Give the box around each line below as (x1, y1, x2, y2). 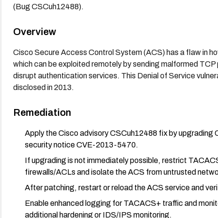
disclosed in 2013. (13, 83, 74, 91)
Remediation (13, 107, 71, 118)
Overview (13, 26, 56, 37)
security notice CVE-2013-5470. (24, 140, 138, 149)
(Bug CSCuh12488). (13, 2, 84, 11)
